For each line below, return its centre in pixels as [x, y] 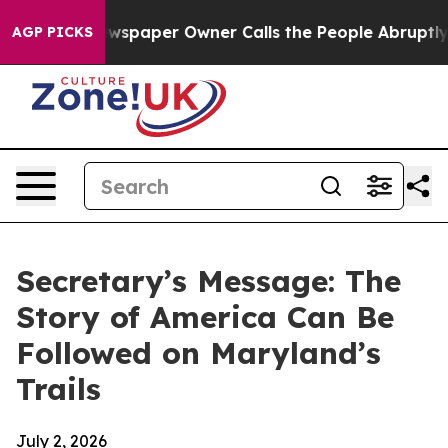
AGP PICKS [52, 32]
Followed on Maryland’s [198, 353]
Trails [58, 389]
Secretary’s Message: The [208, 281]
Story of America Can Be [205, 317]
